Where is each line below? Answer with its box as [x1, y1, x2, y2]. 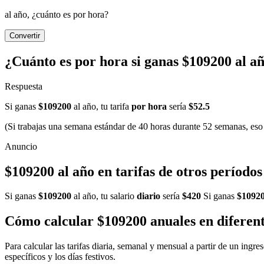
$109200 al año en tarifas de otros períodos [5, 163, 262, 179]
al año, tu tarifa [71, 101, 131, 111]
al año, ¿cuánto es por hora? [5, 9, 108, 19]
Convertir [9, 31, 40, 40]
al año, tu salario [71, 191, 137, 202]
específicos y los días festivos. [5, 252, 115, 262]
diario [137, 191, 160, 202]
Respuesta [5, 81, 42, 91]
